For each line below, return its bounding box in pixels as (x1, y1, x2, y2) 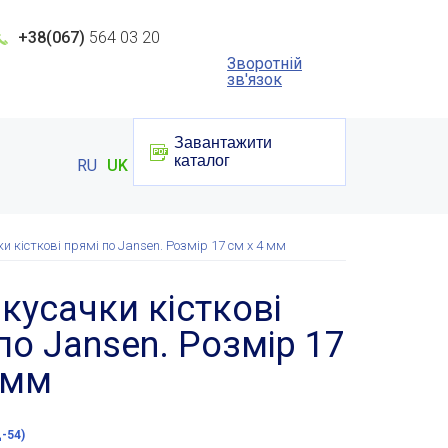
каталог (174, 152, 231, 169)
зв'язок (227, 70, 282, 89)
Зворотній (227, 54, 302, 73)
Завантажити (174, 134, 273, 151)
